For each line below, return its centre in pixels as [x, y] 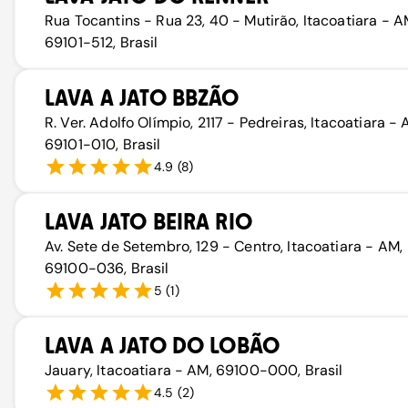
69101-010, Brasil [103, 144]
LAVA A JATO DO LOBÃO [163, 346]
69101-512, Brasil [102, 42]
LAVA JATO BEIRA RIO [148, 222]
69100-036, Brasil [107, 268]
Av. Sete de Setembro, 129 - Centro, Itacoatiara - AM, [224, 246]
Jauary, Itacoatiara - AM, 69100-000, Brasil [194, 370]
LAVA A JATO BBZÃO [142, 98]
